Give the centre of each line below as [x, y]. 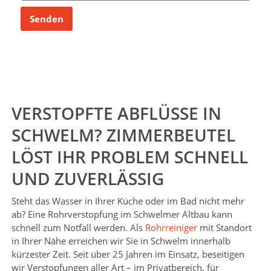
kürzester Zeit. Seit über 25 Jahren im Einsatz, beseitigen [128, 254]
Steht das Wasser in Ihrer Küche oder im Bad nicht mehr [128, 201]
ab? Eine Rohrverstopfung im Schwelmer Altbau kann [122, 214]
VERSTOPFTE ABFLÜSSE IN [116, 113]
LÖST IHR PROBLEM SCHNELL [129, 157]
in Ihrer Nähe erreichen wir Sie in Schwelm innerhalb [121, 241]
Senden [46, 18]
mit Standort [224, 228]
